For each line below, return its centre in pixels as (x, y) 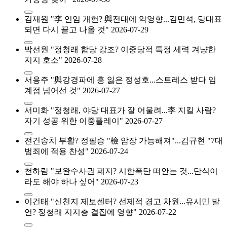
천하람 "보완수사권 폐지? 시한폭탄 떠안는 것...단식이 (121, 171)
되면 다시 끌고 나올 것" (67, 30)
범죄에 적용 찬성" (56, 152)
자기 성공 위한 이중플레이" (74, 121)
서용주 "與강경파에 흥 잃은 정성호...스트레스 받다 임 (120, 80)
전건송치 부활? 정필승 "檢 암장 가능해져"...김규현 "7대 (124, 141)
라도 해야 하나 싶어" (62, 182)
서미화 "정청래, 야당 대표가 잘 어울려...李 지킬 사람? (120, 110)
